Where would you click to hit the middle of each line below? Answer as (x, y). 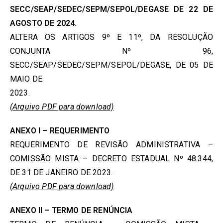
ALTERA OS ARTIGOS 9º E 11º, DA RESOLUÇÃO (111, 37)
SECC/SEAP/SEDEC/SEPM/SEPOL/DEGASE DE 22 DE (111, 9)
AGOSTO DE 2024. (44, 23)
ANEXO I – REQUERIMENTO (60, 131)
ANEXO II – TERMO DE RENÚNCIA (71, 210)
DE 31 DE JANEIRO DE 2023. (61, 172)
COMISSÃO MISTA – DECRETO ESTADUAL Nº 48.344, (111, 159)
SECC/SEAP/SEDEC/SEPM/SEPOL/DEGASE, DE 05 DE (111, 65)
